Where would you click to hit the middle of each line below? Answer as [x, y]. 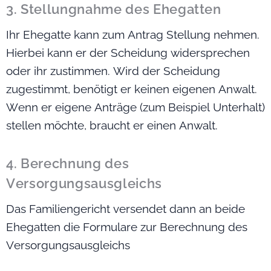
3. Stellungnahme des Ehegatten [114, 9]
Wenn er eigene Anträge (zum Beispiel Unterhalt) [135, 107]
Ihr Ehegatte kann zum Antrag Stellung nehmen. [133, 35]
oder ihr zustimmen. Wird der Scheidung [113, 71]
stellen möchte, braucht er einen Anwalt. [112, 126]
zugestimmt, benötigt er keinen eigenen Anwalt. [132, 89]
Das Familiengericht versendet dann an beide [126, 209]
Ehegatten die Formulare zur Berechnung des [127, 227]
